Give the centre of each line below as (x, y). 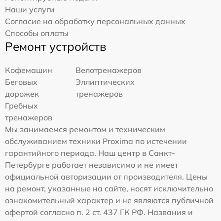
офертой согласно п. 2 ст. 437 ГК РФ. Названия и (99, 212)
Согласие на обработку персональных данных (95, 21)
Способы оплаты (37, 33)
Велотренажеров (109, 70)
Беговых (21, 82)
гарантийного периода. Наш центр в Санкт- (90, 153)
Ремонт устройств (55, 46)
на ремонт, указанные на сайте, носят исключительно (109, 188)
